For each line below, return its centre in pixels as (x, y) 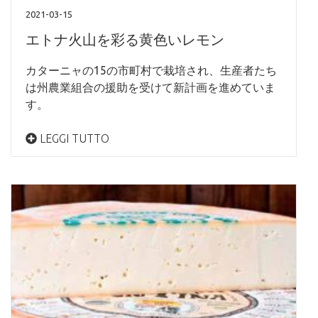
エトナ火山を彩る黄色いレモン (125, 39)
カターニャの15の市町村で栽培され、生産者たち (151, 70)
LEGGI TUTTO (73, 138)
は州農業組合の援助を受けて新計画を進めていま (150, 87)
